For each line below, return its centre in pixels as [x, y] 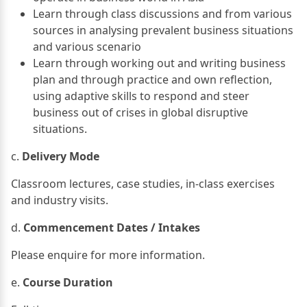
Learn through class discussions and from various [162, 13]
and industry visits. [60, 200]
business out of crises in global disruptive [140, 112]
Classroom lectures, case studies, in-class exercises [143, 183]
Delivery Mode [61, 156]
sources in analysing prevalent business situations [163, 30]
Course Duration [68, 282]
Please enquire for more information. [108, 255]
